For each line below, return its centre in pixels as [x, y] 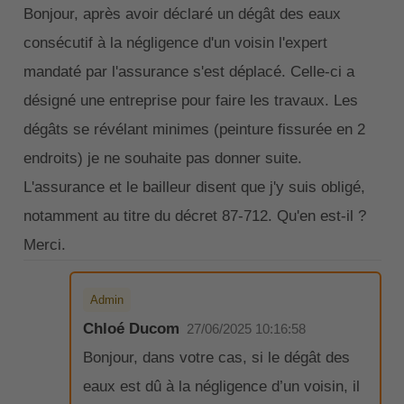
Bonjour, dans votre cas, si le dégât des [216, 358]
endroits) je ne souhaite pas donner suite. [162, 158]
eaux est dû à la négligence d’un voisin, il [221, 387]
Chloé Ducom [131, 329]
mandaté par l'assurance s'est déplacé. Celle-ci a [188, 71]
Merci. [44, 244]
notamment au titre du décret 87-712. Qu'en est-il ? [194, 216]
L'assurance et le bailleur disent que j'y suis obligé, [194, 187]
